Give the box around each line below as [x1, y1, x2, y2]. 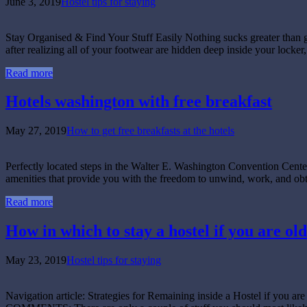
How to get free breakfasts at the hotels [66, 125, 234, 137]
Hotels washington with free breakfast [5, 93, 272, 111]
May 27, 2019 [5, 125, 66, 137]
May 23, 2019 [5, 254, 66, 267]
